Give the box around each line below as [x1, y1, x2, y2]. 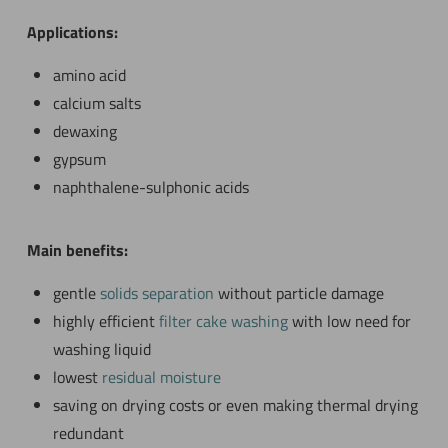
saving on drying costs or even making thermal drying [52, 393, 418, 417]
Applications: [26, 20, 118, 44]
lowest [52, 365, 102, 389]
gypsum [52, 147, 106, 171]
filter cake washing [158, 309, 288, 333]
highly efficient [52, 309, 159, 333]
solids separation [99, 281, 214, 305]
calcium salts [52, 91, 141, 115]
